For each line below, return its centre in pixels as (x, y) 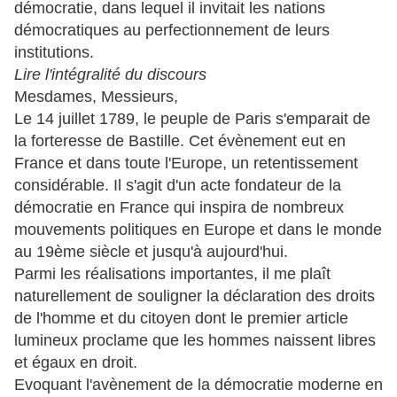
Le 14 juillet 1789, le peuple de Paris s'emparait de (192, 119)
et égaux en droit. (76, 362)
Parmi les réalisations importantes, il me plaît (172, 274)
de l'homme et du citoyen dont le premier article (181, 318)
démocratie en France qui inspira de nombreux (179, 207)
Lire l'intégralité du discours (110, 74)
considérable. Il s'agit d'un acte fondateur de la (178, 185)
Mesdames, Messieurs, (96, 97)
